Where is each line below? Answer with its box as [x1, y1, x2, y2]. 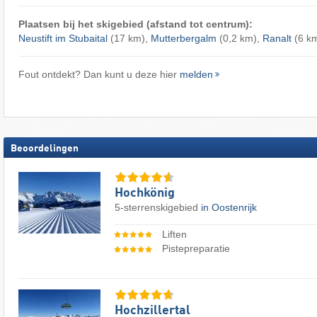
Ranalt [262, 33, 292, 45]
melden [179, 69, 213, 81]
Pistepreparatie [161, 243, 230, 255]
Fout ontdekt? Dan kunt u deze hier [18, 69, 180, 81]
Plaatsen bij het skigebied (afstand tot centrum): [18, 18, 253, 30]
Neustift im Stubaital [18, 33, 108, 45]
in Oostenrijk [201, 202, 257, 214]
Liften [161, 229, 187, 241]
